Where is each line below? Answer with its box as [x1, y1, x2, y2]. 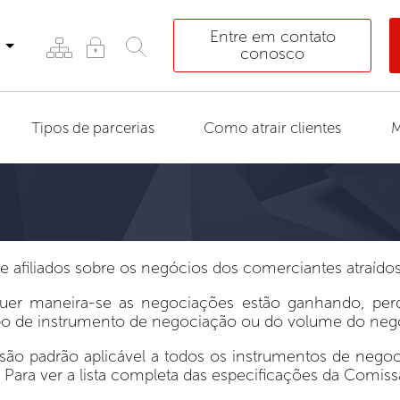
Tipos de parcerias [30, 119, 154, 137]
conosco [240, 44, 305, 63]
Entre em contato [209, 27, 336, 46]
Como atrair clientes [204, 119, 342, 137]
